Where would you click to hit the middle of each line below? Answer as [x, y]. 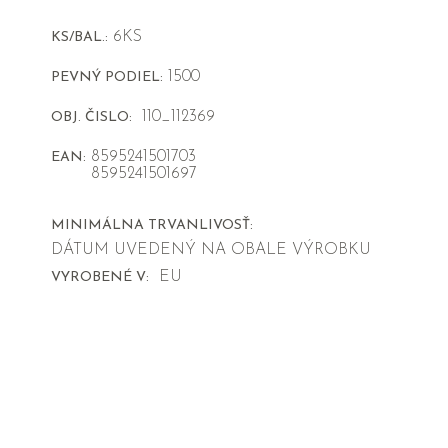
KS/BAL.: [79, 38]
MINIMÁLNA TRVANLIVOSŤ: [151, 226]
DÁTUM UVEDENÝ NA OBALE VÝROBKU [210, 250]
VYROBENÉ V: [99, 278]
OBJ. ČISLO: [91, 118]
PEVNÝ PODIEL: [106, 78]
